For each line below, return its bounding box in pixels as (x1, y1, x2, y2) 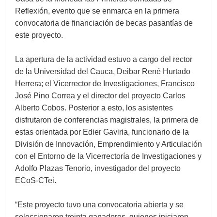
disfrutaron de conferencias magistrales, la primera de (15, 116, 199, 124)
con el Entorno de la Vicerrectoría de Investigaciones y (15, 152, 201, 160)
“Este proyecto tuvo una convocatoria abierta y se (15, 201, 184, 209)
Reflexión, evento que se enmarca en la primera (15, 7, 179, 15)
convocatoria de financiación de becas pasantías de (15, 19, 193, 27)
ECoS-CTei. (15, 176, 56, 185)
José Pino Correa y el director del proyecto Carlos (15, 92, 186, 100)
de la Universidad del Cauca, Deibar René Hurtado (15, 67, 190, 76)
